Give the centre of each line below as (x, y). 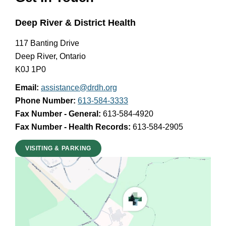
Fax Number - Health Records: (73, 127)
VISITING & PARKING (58, 148)
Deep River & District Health (75, 23)
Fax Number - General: (58, 114)
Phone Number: (45, 101)
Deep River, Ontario (50, 56)
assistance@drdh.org (79, 88)
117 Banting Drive (47, 43)
